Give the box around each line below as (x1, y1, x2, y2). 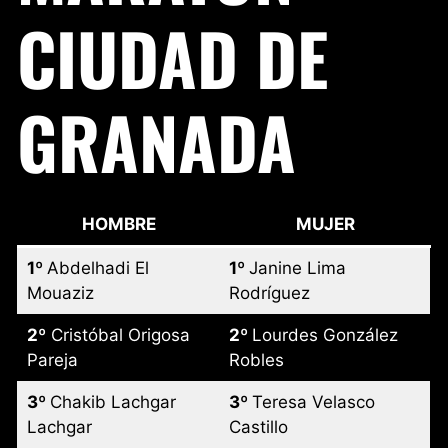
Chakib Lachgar (49, 391, 176, 412)
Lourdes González (251, 324, 398, 345)
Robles (228, 349, 284, 370)
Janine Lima (248, 257, 346, 278)
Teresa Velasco (251, 391, 375, 412)
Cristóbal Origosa (45, 324, 190, 345)
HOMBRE (81, 213, 156, 234)
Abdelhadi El (46, 257, 149, 278)
